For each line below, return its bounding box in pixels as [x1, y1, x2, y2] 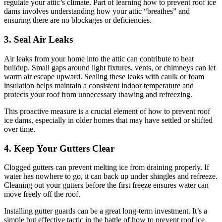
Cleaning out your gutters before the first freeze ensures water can [4, 181, 209, 190]
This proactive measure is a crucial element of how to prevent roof [4, 107, 210, 115]
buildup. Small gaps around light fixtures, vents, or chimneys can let [4, 63, 216, 72]
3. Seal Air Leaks [4, 34, 73, 45]
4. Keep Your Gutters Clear [4, 143, 114, 154]
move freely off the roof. [4, 190, 80, 199]
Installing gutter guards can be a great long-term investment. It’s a [4, 207, 207, 216]
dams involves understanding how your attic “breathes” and [4, 7, 190, 16]
